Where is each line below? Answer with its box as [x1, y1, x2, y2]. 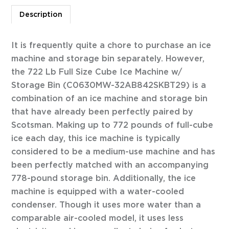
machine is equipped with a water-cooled [11, 187, 185, 196]
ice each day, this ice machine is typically [11, 134, 181, 143]
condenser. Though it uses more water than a [11, 200, 201, 209]
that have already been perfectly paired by [11, 107, 194, 116]
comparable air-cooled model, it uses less [11, 214, 184, 222]
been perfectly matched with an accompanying [11, 161, 209, 169]
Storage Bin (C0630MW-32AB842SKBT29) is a [11, 81, 207, 89]
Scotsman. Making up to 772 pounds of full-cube [11, 121, 214, 129]
